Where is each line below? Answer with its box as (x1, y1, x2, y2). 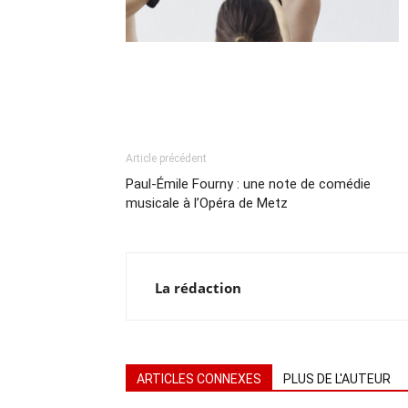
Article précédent (126, 152, 207, 166)
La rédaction (155, 279, 241, 298)
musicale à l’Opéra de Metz (126, 195, 288, 212)
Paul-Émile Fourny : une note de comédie (126, 176, 371, 193)
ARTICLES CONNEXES (137, 372, 261, 387)
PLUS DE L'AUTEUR (283, 372, 391, 387)
